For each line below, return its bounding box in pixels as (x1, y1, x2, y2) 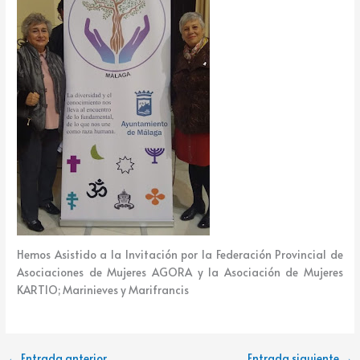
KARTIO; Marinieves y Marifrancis (17, 282, 190, 298)
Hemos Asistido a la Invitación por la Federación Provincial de (17, 247, 343, 263)
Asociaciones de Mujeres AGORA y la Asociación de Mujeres (17, 264, 343, 280)
